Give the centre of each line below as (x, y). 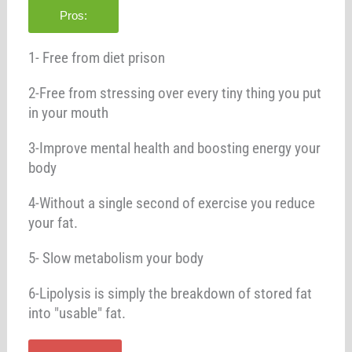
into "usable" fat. (77, 313)
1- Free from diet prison (97, 57)
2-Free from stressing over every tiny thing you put (175, 93)
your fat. (53, 222)
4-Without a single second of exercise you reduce (172, 203)
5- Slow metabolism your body (116, 258)
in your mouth (69, 112)
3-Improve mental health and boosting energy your (175, 148)
